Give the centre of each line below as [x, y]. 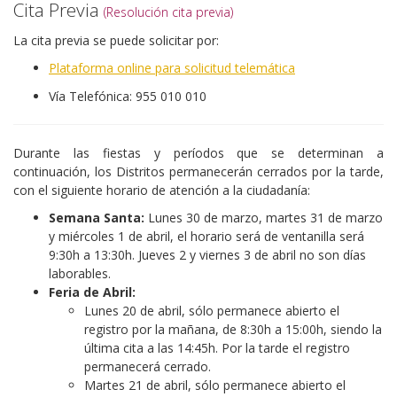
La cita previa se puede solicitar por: [116, 40]
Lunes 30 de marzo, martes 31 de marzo [265, 218]
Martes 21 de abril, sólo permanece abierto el [215, 385]
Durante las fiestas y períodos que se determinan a [198, 152]
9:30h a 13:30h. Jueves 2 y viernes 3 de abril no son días [207, 255]
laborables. [80, 273]
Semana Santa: [98, 218]
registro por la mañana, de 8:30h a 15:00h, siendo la [233, 329]
